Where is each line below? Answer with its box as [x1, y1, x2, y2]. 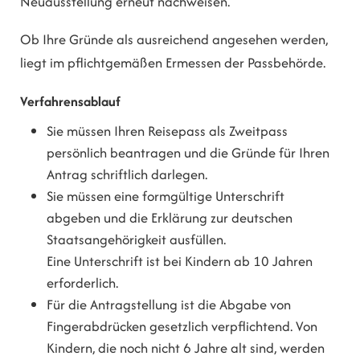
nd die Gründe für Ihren [191, 142, 330, 162]
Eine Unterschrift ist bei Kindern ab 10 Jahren [47, 251, 313, 271]
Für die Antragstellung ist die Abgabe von [47, 294, 292, 314]
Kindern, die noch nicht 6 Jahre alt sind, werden [47, 337, 325, 358]
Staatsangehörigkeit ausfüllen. [47, 229, 227, 249]
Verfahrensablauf [20, 91, 121, 111]
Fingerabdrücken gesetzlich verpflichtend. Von [47, 316, 318, 336]
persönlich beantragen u [47, 142, 192, 162]
